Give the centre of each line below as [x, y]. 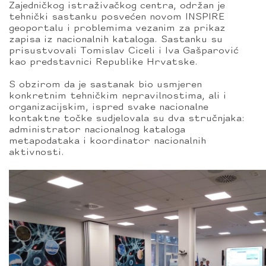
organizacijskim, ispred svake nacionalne [109, 107]
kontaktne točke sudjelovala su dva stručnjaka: [127, 119]
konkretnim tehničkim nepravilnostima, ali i [118, 96]
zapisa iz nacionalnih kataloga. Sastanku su [116, 40]
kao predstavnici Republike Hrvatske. [103, 62]
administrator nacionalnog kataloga [97, 130]
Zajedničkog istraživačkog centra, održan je [117, 6]
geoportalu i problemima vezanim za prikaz [117, 28]
